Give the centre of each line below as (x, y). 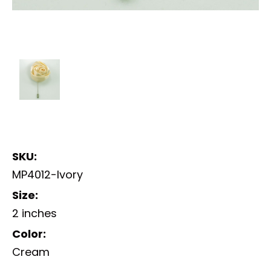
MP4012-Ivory (47, 174)
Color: (29, 233)
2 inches (34, 213)
